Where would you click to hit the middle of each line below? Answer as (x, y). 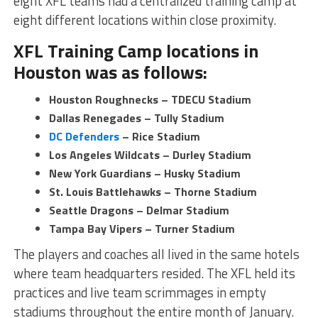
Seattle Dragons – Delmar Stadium (139, 210)
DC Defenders (84, 137)
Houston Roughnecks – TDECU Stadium (150, 100)
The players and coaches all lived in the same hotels (156, 254)
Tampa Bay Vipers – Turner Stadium (142, 229)
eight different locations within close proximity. (144, 20)
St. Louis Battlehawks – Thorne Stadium (153, 192)
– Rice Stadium (159, 137)
